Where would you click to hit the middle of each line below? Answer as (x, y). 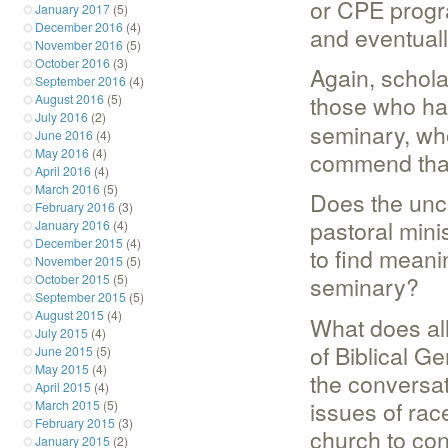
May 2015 (62, 368)
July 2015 (61, 332)
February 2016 (75, 206)
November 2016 (79, 44)
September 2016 (80, 80)
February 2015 (75, 422)
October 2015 (72, 278)
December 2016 (79, 26)
